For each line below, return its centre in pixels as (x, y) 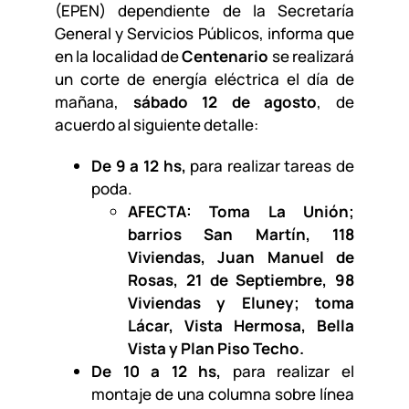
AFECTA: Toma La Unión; (241, 211)
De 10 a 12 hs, (156, 371)
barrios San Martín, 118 (241, 234)
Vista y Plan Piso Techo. (215, 348)
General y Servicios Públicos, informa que (204, 33)
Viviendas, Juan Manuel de (241, 257)
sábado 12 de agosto (225, 102)
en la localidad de (118, 56)
